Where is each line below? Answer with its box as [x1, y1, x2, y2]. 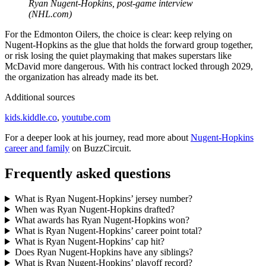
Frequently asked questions [5, 166, 170, 182]
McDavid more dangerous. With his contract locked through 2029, [5, 61, 253, 72]
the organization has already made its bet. [5, 72, 159, 83]
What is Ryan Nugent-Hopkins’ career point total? [14, 226, 202, 236]
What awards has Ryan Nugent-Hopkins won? [14, 215, 189, 226]
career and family [5, 143, 69, 154]
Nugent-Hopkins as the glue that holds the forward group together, [5, 40, 253, 50]
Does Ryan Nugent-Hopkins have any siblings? [14, 247, 193, 258]
